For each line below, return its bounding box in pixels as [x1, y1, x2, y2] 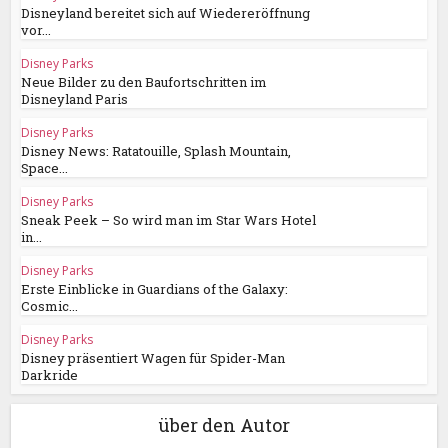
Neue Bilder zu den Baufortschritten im [21, 73, 268, 92]
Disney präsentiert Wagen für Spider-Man [21, 349, 286, 368]
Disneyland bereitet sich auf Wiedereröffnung [21, 4, 311, 23]
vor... [21, 21, 52, 40]
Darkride [21, 366, 79, 385]
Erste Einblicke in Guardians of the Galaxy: [21, 280, 289, 299]
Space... [21, 159, 69, 178]
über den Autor [158, 413, 290, 438]
